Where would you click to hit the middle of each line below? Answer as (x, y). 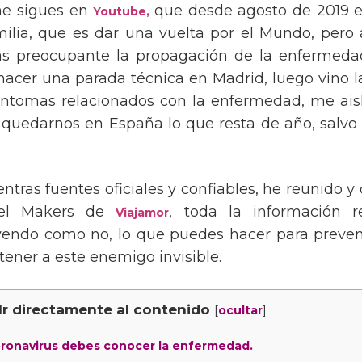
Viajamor (143, 213)
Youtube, (124, 11)
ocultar (241, 310)
